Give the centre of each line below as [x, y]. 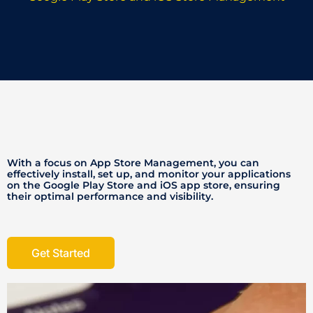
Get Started [61, 253]
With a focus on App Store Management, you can [133, 163]
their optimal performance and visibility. [110, 197]
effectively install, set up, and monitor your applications [149, 174]
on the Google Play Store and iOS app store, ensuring [144, 185]
